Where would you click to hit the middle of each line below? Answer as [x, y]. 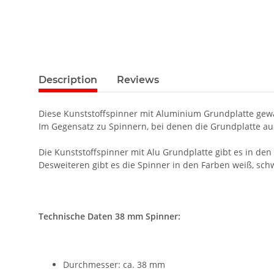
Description [68, 80]
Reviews [138, 80]
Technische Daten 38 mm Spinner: [109, 217]
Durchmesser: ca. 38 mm [114, 265]
